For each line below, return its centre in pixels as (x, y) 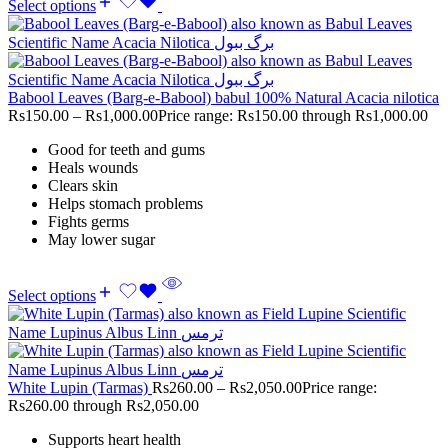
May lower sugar (101, 240)
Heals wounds (93, 168)
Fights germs (88, 222)
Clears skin (83, 186)
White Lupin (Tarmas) (80, 388)
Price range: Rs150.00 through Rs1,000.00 (293, 116)
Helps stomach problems (125, 204)
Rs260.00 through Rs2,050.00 (103, 406)
